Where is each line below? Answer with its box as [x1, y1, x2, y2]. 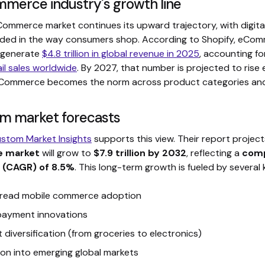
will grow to [40, 147, 93, 159]
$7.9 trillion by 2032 [93, 147, 186, 159]
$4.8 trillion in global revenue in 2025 [42, 47, 199, 60]
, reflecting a [186, 147, 242, 159]
